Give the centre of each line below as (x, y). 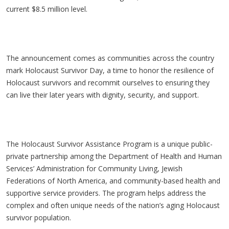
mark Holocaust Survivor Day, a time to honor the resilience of (110, 70)
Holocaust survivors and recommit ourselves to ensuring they (108, 83)
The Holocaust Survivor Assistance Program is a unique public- (109, 144)
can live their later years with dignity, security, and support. (104, 95)
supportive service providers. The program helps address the (106, 193)
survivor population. (40, 217)
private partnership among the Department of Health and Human (114, 156)
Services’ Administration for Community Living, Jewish (94, 168)
